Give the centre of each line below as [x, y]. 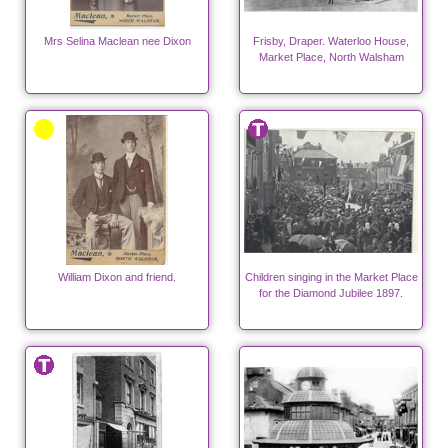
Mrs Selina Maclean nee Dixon [117, 41]
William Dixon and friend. [117, 277]
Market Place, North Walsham [331, 57]
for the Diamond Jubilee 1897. [331, 293]
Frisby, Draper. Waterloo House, [331, 41]
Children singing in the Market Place [331, 277]
